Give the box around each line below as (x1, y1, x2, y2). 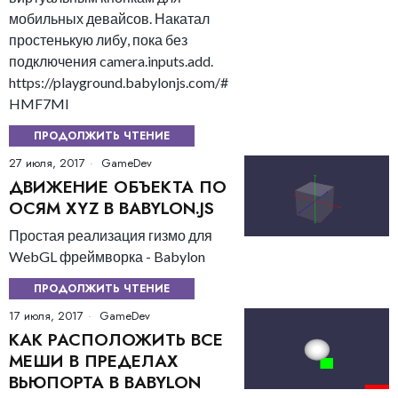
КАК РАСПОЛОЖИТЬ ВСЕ (9, 327, 223, 352)
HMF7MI (9, 94, 69, 112)
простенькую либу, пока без (9, 30, 187, 48)
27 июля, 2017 (9, 154, 85, 171)
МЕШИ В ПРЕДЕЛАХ (9, 348, 178, 373)
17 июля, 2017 (9, 306, 84, 324)
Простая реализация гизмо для (9, 226, 212, 243)
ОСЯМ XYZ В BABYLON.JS (9, 195, 214, 220)
